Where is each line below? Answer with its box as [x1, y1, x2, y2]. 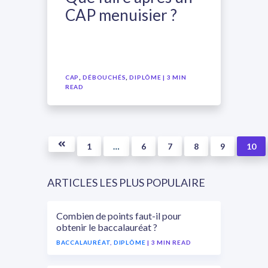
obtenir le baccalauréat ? [56, 221, 157, 233]
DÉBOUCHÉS [83, 74, 126, 81]
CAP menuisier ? [65, 5, 177, 25]
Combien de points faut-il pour [56, 210, 181, 221]
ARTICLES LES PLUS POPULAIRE [47, 176, 205, 189]
